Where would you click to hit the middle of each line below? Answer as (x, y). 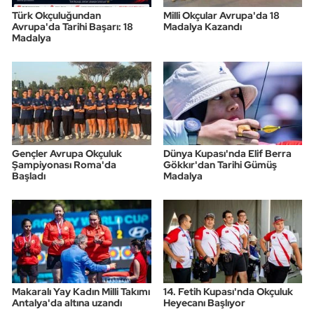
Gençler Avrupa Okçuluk (67, 154)
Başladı (29, 176)
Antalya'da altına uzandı (67, 303)
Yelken (57, 171)
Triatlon (60, 28)
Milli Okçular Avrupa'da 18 (221, 16)
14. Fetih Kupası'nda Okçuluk (228, 292)
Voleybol (63, 64)
